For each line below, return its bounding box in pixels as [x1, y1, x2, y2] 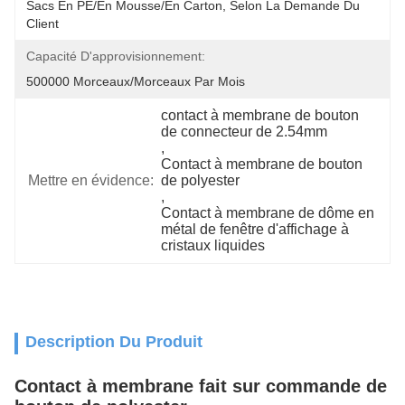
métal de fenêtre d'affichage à [161, 221, 350, 237]
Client [26, 16, 59, 31]
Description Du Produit [25, 333, 202, 351]
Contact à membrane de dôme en [161, 205, 375, 221]
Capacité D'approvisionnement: [26, 49, 205, 63]
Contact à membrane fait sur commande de [14, 376, 387, 396]
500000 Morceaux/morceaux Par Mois [26, 74, 245, 89]
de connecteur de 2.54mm [161, 124, 328, 139]
